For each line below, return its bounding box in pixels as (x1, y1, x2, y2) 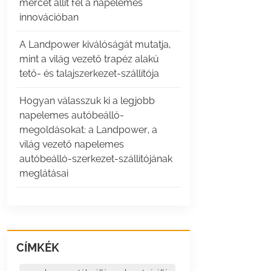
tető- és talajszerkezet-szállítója (19, 68, 159, 80)
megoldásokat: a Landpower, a (19, 124, 157, 136)
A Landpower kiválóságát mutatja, (19, 39, 171, 51)
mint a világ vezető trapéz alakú (19, 53, 159, 65)
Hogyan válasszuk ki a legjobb (19, 95, 155, 107)
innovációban (19, 11, 79, 24)
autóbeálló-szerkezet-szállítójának (19, 153, 172, 165)
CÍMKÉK (16, 241, 59, 255)
